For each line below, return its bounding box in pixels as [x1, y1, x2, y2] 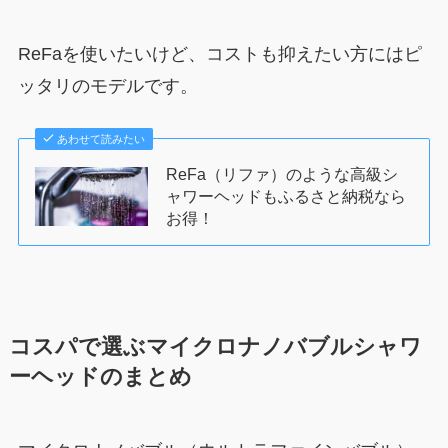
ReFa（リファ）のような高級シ [166, 165, 399, 184]
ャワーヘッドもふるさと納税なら [166, 187, 407, 206]
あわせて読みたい [57, 133, 146, 146]
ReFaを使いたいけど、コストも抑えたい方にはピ [17, 44, 422, 65]
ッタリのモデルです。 [17, 76, 198, 97]
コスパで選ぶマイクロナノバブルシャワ [8, 335, 422, 360]
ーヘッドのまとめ [8, 365, 192, 390]
